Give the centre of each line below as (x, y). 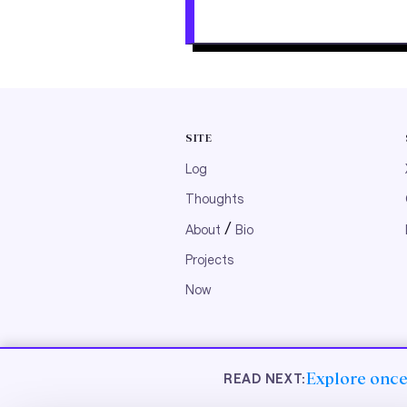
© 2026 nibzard (232, 367)
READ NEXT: (265, 378)
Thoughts (214, 199)
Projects (209, 259)
